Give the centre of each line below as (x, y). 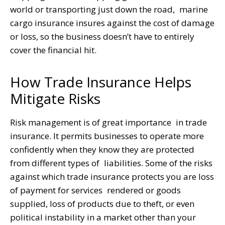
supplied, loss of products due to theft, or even (102, 203)
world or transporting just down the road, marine (109, 9)
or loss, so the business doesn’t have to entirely (102, 36)
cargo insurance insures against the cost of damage (112, 23)
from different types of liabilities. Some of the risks (111, 163)
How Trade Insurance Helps (101, 82)
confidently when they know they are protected (102, 149)
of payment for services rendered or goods (95, 190)
